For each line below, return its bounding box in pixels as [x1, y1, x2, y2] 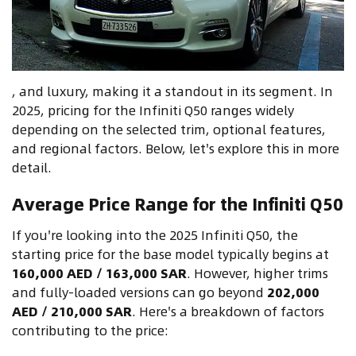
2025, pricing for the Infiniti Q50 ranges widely [12, 100, 294, 121]
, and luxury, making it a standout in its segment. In [12, 81, 333, 102]
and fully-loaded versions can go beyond [12, 282, 267, 303]
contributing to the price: [12, 320, 168, 341]
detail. [12, 157, 52, 178]
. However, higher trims [187, 263, 328, 284]
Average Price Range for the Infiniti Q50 [12, 191, 343, 218]
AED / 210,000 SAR [12, 301, 132, 322]
